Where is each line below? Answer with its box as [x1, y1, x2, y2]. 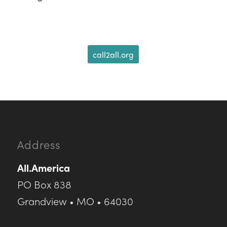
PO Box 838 [17, 176, 71, 192]
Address [17, 136, 60, 153]
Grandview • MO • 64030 [17, 193, 133, 208]
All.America [17, 160, 70, 175]
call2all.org [93, 49, 134, 60]
